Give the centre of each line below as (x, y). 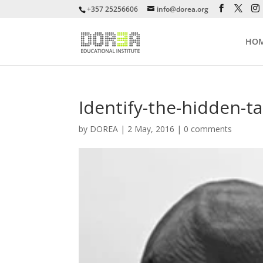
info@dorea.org (183, 9)
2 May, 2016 (151, 129)
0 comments (208, 129)
